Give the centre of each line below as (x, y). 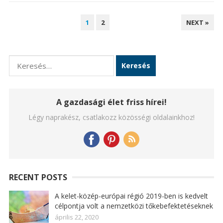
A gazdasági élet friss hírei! (111, 102)
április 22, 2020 (76, 217)
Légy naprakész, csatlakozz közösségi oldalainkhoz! (111, 117)
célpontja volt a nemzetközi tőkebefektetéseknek (134, 206)
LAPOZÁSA (29, 34)
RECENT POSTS (38, 177)
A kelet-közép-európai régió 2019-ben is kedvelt (131, 196)
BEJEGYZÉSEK (33, 20)
